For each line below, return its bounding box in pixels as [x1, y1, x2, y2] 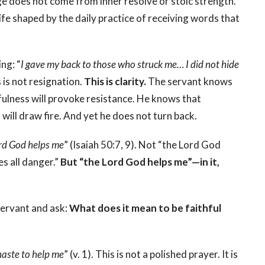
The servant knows [146, 75, 232, 88]
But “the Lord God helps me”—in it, [60, 156, 219, 169]
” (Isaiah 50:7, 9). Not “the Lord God [64, 138, 221, 151]
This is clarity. [84, 75, 146, 88]
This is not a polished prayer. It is [95, 248, 238, 261]
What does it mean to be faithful [69, 202, 221, 215]
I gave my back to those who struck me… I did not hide [21, 58, 239, 71]
